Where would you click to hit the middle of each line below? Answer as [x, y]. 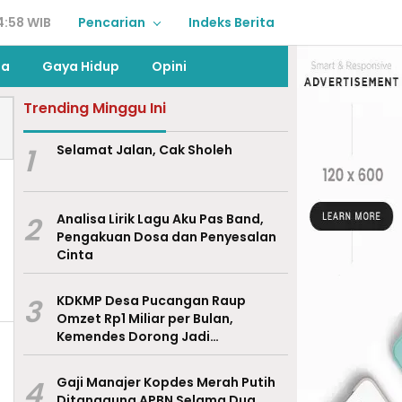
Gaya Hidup [81, 66]
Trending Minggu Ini [94, 108]
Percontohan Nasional [130, 354]
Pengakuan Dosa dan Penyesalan [166, 237]
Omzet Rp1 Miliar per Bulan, [144, 319]
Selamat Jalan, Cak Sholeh [144, 150]
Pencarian [112, 22]
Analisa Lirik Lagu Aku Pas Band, [160, 219]
